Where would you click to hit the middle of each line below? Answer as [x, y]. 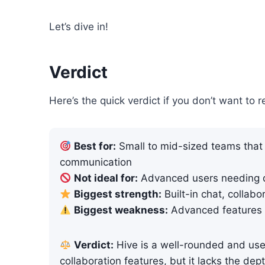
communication [96, 162]
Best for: [95, 146]
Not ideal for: [106, 178]
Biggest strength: [118, 194]
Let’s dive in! [79, 27]
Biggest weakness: [121, 210]
